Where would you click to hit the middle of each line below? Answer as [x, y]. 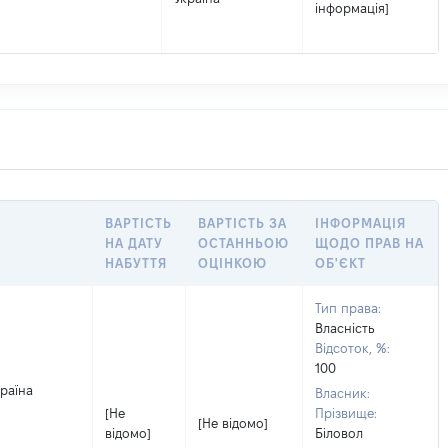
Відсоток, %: [352, 348]
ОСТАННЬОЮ [244, 243]
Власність [345, 328]
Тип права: [348, 308]
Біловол [339, 433]
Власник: [342, 393]
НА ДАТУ [134, 243]
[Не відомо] [233, 423]
